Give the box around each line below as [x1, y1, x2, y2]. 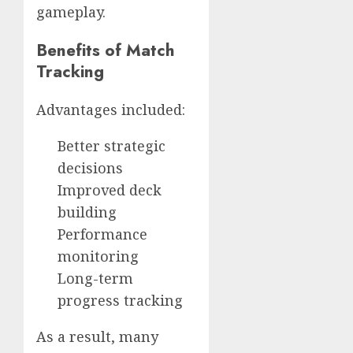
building [58, 202, 117, 221]
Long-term [58, 268, 133, 288]
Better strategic [58, 136, 165, 155]
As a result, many [36, 326, 158, 346]
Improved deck [58, 180, 162, 199]
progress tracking [58, 290, 183, 310]
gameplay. [36, 2, 106, 21]
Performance [58, 224, 147, 243]
